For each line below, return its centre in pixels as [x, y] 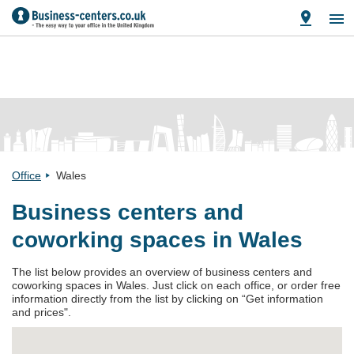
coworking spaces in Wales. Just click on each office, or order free [176, 285]
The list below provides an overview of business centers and [162, 272]
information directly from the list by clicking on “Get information [168, 299]
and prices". [41, 312]
